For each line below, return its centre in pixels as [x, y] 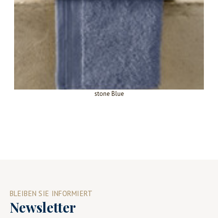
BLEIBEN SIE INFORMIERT [51, 193]
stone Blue [109, 93]
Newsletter [43, 207]
